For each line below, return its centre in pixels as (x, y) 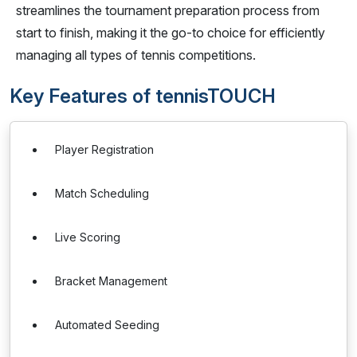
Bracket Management (111, 281)
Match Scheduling (102, 193)
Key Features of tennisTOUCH (143, 96)
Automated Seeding (107, 325)
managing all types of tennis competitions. (136, 55)
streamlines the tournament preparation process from (168, 10)
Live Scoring (88, 237)
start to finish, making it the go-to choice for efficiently (171, 33)
